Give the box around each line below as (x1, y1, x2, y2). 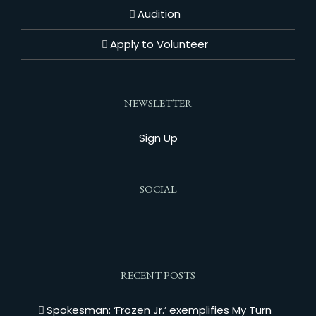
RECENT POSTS (121, 268, 195, 281)
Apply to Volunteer (109, 37, 208, 51)
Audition (137, 6, 181, 21)
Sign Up (138, 130, 178, 145)
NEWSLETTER (124, 96, 192, 109)
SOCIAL (139, 182, 177, 195)
